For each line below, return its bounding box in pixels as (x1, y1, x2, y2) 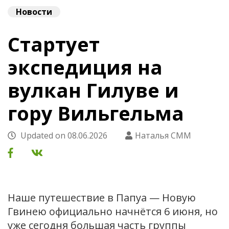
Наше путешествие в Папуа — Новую (8, 190, 196, 204)
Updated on (18, 129, 67, 141)
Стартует (8, 30, 100, 57)
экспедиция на (8, 53, 163, 80)
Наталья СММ (135, 129, 191, 141)
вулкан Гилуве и (8, 76, 179, 103)
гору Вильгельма (8, 99, 184, 126)
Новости (16, 6, 52, 17)
